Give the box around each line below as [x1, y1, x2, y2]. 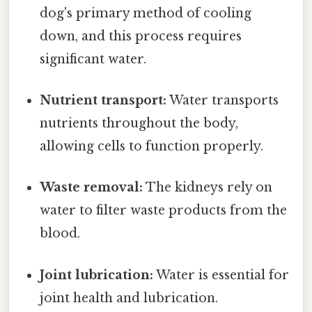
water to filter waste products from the [40, 203, 288, 219]
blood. [40, 226, 81, 242]
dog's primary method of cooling [40, 5, 252, 21]
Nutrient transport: [40, 93, 167, 109]
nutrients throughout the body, [40, 116, 239, 132]
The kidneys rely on [143, 180, 273, 196]
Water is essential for [153, 267, 290, 283]
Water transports [166, 93, 279, 109]
